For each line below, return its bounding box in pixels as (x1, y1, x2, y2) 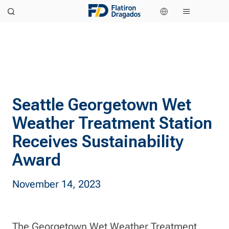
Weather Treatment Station (12, 113, 212, 133)
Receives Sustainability (12, 131, 184, 151)
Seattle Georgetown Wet (12, 95, 191, 114)
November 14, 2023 (12, 178, 101, 190)
